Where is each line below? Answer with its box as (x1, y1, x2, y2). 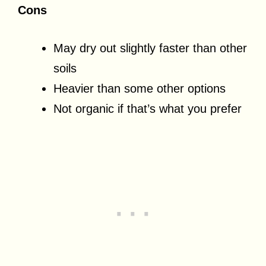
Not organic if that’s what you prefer (53, 102, 242, 115)
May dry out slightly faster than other (53, 41, 247, 55)
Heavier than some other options (53, 81, 226, 95)
